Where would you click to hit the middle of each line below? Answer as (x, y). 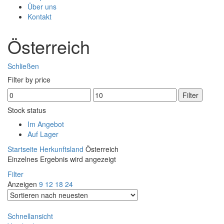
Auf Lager (43, 134)
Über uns (42, 6)
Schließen (23, 66)
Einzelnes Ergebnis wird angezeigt (62, 159)
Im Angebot (46, 124)
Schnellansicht (30, 216)
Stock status (27, 110)
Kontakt (39, 16)
